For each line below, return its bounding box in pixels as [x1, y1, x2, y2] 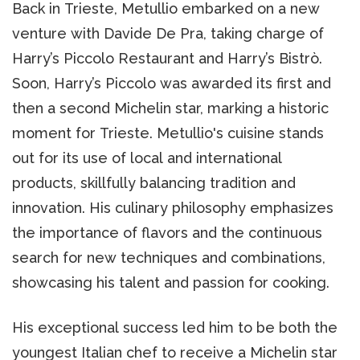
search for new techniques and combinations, [12, 248, 325, 266]
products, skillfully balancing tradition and [12, 174, 296, 191]
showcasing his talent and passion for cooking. [12, 273, 329, 291]
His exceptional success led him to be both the [12, 318, 337, 336]
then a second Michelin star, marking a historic [12, 99, 329, 117]
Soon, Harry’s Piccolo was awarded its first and [12, 74, 331, 92]
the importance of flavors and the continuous [12, 223, 322, 241]
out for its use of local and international [12, 149, 282, 166]
